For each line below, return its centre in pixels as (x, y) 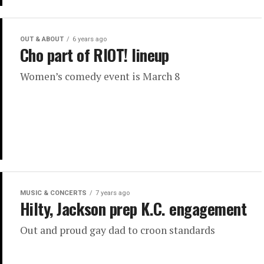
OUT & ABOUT (42, 39)
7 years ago (113, 193)
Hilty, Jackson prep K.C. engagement (133, 209)
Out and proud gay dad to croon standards (118, 230)
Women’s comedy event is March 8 (100, 77)
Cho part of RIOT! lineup (95, 55)
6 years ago (90, 39)
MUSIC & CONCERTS (53, 193)
